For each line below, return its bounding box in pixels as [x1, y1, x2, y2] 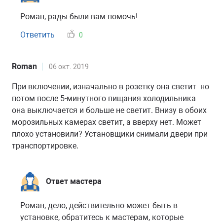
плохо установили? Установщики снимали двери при [12, 129, 208, 139]
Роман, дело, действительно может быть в [20, 201, 178, 210]
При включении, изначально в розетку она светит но [12, 82, 209, 91]
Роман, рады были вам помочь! [20, 12, 138, 21]
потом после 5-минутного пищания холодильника [12, 94, 196, 103]
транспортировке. [12, 141, 78, 150]
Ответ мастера [46, 177, 102, 186]
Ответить [20, 30, 55, 39]
